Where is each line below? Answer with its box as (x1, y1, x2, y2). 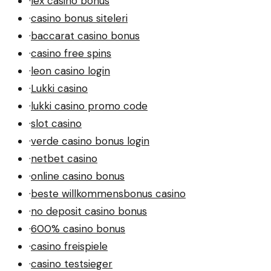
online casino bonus (31, 169, 125, 183)
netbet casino (31, 151, 97, 165)
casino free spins (31, 46, 111, 60)
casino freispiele (31, 239, 108, 253)
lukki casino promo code (31, 99, 148, 113)
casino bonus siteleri (31, 11, 128, 25)
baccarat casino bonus (31, 28, 140, 42)
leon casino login (31, 64, 110, 77)
